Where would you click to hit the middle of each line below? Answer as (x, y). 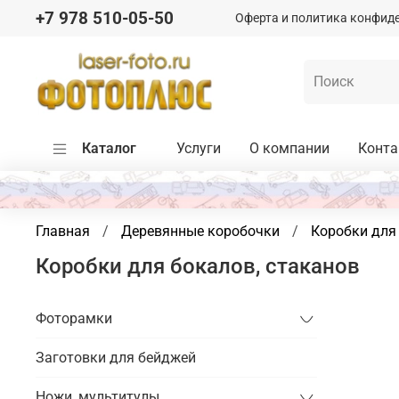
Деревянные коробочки (244, 231)
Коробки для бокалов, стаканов (198, 267)
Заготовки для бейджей (116, 357)
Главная (63, 231)
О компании (289, 149)
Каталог (109, 149)
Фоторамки (74, 318)
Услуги (199, 149)
